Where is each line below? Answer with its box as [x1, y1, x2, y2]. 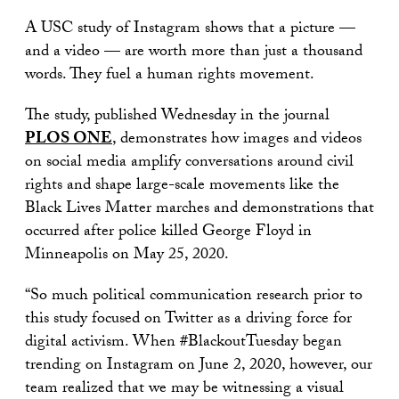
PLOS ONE [25, 126, 112, 154]
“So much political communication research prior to [25, 283, 362, 311]
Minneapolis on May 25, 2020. [25, 242, 229, 270]
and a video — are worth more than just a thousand [25, 39, 362, 67]
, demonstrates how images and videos [112, 126, 362, 154]
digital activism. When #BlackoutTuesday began [25, 330, 342, 357]
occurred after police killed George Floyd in [25, 219, 312, 247]
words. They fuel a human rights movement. [25, 62, 314, 90]
